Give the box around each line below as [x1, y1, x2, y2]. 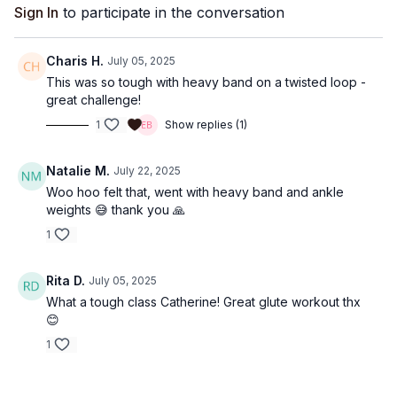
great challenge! [46, 92, 141, 107]
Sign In [14, 4, 58, 21]
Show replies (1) [165, 118, 247, 131]
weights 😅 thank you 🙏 [46, 202, 185, 217]
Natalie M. [46, 163, 110, 178]
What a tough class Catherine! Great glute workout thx [46, 294, 361, 309]
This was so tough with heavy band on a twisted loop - [46, 74, 366, 90]
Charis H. [46, 53, 104, 68]
